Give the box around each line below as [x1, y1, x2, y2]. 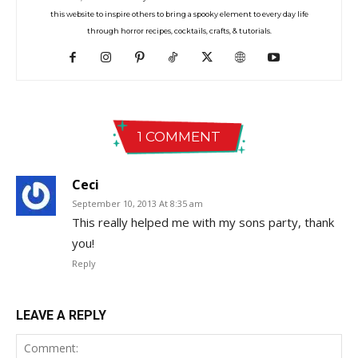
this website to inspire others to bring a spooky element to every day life [50, 9, 308, 18]
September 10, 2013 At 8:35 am [72, 197, 203, 209]
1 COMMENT [137, 128, 221, 145]
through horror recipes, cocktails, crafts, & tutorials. [86, 26, 272, 35]
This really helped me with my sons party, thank [72, 213, 334, 230]
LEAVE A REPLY [16, 307, 106, 323]
